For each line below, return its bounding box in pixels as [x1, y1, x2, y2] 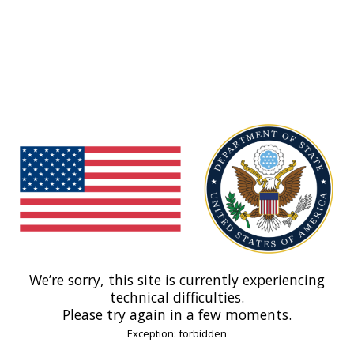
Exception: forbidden [127, 326, 227, 341]
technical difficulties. [110, 288, 244, 307]
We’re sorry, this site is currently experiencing [29, 270, 325, 290]
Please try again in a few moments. [62, 305, 292, 325]
